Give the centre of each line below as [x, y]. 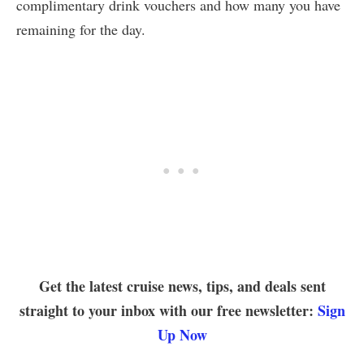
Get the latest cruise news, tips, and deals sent [182, 286]
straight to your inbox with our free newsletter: [168, 310]
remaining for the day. [81, 29]
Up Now [182, 334]
